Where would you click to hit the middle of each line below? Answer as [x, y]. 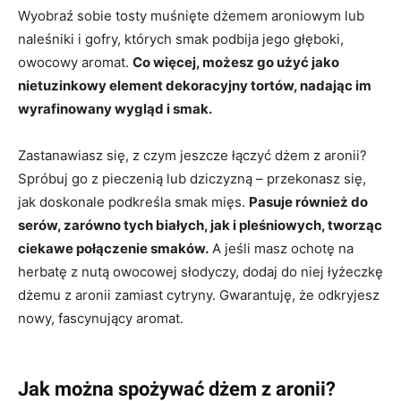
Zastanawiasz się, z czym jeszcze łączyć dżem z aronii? [192, 155]
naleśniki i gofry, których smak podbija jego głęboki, [181, 38]
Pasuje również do [308, 201]
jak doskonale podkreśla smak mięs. [133, 201]
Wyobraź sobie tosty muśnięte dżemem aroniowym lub [191, 15]
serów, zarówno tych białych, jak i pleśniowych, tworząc [200, 225]
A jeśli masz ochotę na [281, 248]
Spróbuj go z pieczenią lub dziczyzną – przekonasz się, [192, 178]
